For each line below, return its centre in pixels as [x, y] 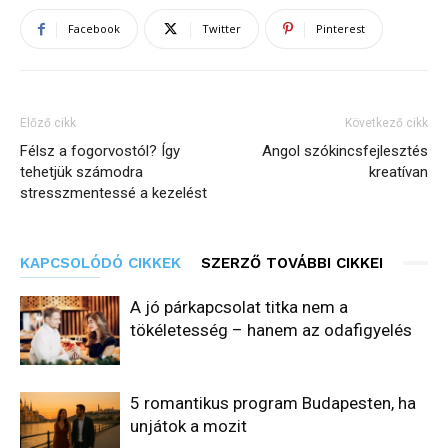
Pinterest [340, 28]
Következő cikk [386, 122]
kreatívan [398, 171]
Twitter [221, 28]
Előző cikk [48, 122]
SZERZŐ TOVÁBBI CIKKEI [292, 262]
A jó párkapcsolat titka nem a [239, 306]
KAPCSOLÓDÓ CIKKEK [100, 262]
